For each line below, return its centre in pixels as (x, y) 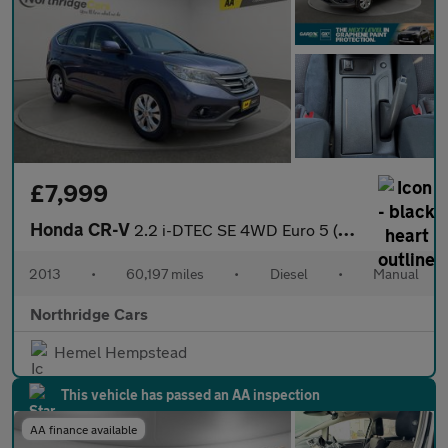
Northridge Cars (89, 314)
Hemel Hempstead (120, 352)
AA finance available (83, 429)
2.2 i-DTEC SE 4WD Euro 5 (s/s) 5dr (236, 230)
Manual (395, 274)
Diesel (288, 274)
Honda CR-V (82, 229)
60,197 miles (165, 274)
